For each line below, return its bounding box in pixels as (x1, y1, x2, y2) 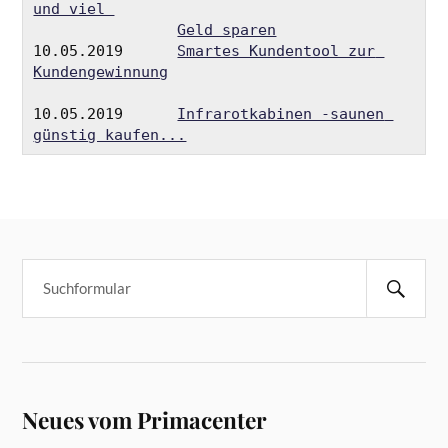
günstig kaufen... (33, 126, 187, 145)
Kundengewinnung (33, 63, 169, 82)
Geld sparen (177, 21, 277, 40)
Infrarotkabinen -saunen (177, 105, 385, 124)
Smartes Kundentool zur (177, 42, 376, 61)
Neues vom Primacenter (22, 404, 268, 435)
